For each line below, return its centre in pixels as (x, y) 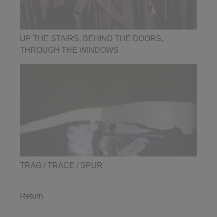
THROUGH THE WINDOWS (69, 50)
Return (31, 196)
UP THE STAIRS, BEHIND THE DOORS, (91, 39)
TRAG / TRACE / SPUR (61, 165)
